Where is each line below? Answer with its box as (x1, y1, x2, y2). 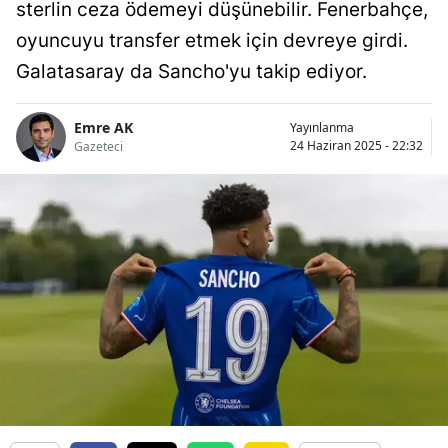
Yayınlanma (290, 118, 354, 136)
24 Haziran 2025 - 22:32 (290, 136, 423, 154)
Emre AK (74, 118, 133, 138)
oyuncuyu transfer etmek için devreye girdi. (16, 28, 408, 52)
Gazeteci (74, 138, 123, 156)
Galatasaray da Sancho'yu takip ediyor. (16, 59, 367, 83)
